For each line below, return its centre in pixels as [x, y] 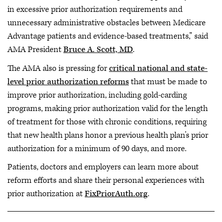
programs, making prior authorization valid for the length [108, 108]
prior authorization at [46, 194]
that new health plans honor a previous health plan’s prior [108, 135]
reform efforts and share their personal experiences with [106, 180]
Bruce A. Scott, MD [98, 50]
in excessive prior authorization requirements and [95, 9]
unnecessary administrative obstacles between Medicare [107, 23]
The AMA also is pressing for [58, 68]
